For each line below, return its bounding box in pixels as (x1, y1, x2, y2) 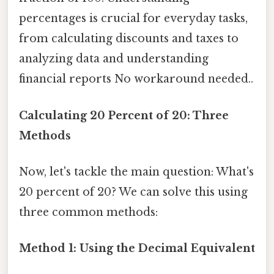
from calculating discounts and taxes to (19, 32, 239, 46)
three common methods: (19, 205, 158, 219)
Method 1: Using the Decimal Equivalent (19, 242, 255, 256)
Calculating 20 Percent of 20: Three (19, 108, 229, 122)
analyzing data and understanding (19, 52, 209, 66)
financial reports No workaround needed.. (19, 72, 253, 86)
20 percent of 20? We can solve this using (19, 185, 248, 199)
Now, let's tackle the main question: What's (19, 165, 254, 179)
